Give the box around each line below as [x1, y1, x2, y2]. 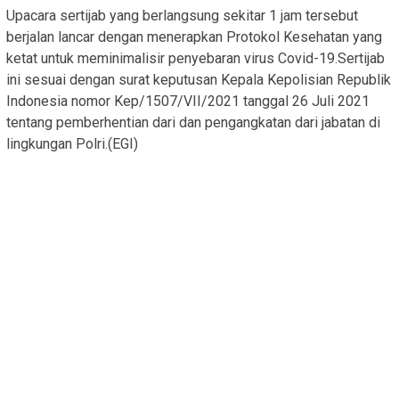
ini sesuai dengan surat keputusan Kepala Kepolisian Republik [6, 71, 391, 89]
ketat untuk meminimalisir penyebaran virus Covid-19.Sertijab [6, 50, 385, 68]
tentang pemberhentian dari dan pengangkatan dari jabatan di [6, 114, 380, 132]
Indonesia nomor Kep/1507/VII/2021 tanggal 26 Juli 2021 [6, 93, 370, 110]
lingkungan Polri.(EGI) [6, 135, 138, 153]
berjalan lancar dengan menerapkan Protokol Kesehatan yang [6, 28, 382, 46]
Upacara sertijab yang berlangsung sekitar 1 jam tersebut [6, 7, 358, 25]
